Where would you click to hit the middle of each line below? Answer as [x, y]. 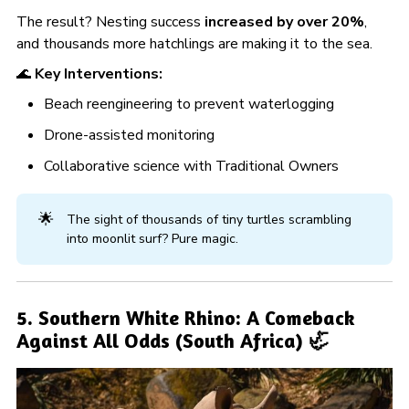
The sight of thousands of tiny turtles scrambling [209, 219]
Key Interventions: [98, 73]
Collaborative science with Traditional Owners [192, 166]
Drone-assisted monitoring [130, 135]
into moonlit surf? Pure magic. [152, 238]
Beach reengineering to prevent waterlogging [189, 104]
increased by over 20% [284, 21]
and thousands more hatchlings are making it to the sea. [194, 43]
